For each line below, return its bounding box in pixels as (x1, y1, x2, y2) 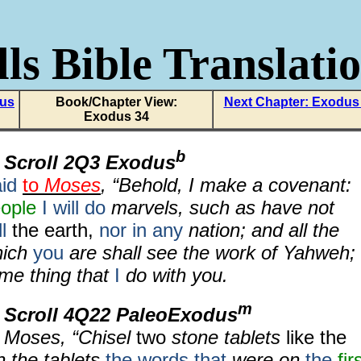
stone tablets (166, 326, 286, 348)
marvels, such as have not (106, 197, 334, 218)
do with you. (120, 264, 228, 286)
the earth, (6, 219, 99, 241)
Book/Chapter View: (55, 95, 177, 109)
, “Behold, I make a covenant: (101, 174, 351, 196)
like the (286, 326, 346, 348)
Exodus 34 (83, 110, 149, 123)
